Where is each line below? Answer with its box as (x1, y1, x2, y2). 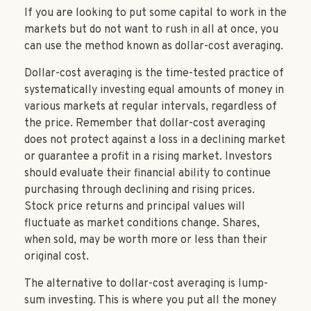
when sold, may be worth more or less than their (24, 233, 267, 248)
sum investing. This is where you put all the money (24, 294, 276, 308)
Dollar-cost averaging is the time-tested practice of (24, 67, 284, 81)
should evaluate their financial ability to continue (24, 167, 271, 181)
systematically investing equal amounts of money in (24, 83, 284, 98)
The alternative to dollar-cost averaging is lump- (24, 277, 268, 292)
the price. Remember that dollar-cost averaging (24, 117, 265, 131)
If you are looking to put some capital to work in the (24, 6, 287, 21)
